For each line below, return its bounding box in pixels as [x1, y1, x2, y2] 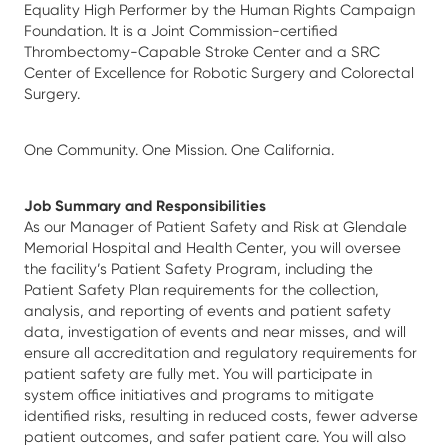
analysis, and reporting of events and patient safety [24, 301, 391, 320]
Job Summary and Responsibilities [24, 196, 266, 215]
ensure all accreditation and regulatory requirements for [24, 343, 417, 362]
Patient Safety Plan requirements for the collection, [24, 280, 379, 299]
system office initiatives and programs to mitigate [24, 385, 374, 404]
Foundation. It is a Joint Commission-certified [24, 21, 338, 40]
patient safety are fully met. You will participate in [24, 364, 372, 383]
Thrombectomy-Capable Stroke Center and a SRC [24, 42, 380, 61]
